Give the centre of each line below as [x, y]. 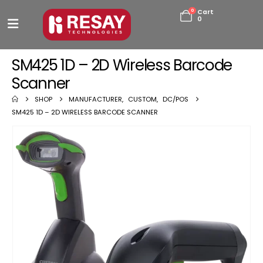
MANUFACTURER [96, 100]
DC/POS [176, 100]
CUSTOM [143, 100]
